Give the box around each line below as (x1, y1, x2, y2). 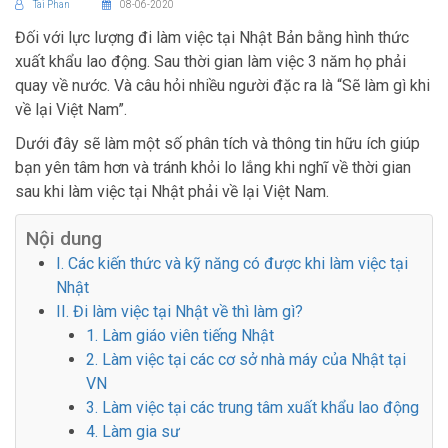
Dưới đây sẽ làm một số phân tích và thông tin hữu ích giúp (15, 133, 420, 153)
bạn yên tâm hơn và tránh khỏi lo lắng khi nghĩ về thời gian (15, 157, 411, 177)
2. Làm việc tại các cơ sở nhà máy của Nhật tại (86, 349, 406, 369)
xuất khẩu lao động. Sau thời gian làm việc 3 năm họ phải (15, 51, 406, 71)
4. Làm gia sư (86, 421, 180, 441)
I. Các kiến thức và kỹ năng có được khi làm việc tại (56, 253, 408, 273)
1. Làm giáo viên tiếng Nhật (86, 325, 274, 345)
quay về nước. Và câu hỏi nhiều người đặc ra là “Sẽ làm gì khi (15, 75, 430, 95)
